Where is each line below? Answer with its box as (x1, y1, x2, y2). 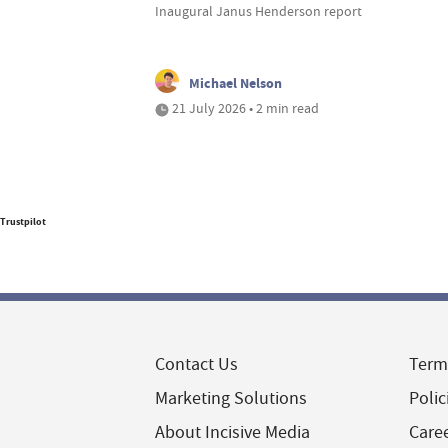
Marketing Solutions (155, 387, 307, 411)
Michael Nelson (189, 73, 282, 94)
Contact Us (155, 353, 238, 377)
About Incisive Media (155, 421, 310, 445)
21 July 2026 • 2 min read (169, 99, 319, 118)
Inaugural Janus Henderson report (155, 2, 362, 21)
